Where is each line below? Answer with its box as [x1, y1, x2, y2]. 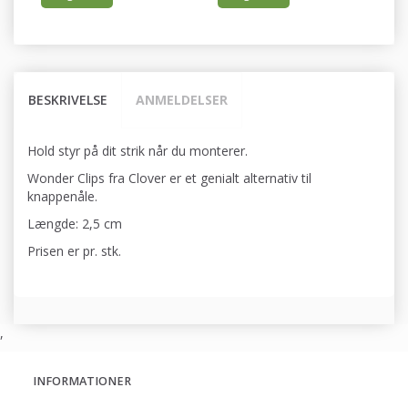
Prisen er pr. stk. [27, 242, 121, 260]
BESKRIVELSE [28, 91, 107, 109]
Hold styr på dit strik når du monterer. [27, 142, 248, 160]
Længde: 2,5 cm [27, 215, 122, 233]
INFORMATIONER [33, 373, 131, 390]
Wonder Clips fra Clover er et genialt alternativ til [27, 169, 311, 188]
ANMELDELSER [136, 91, 228, 109]
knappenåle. [27, 188, 97, 206]
